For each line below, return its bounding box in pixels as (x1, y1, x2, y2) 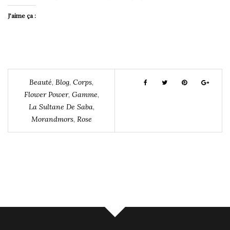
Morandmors (31, 114, 73, 124)
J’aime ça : (8, 11, 36, 20)
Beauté (29, 77, 52, 87)
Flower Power (24, 89, 68, 99)
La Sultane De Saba (28, 102, 93, 111)
